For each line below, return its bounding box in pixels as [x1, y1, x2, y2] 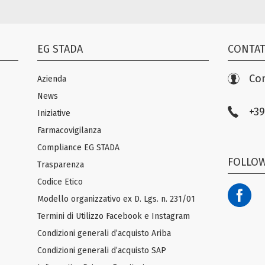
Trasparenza [37, 160, 85, 170]
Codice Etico [37, 177, 83, 187]
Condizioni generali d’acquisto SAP [37, 245, 167, 256]
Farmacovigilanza [37, 125, 102, 135]
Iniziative [37, 108, 71, 118]
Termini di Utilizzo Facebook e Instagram [37, 211, 190, 221]
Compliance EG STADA [37, 143, 120, 153]
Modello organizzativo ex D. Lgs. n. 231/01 [37, 194, 196, 204]
